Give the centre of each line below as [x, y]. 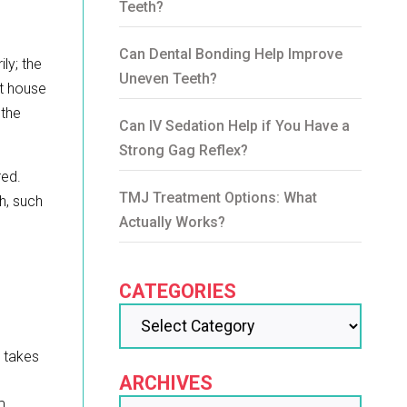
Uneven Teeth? [169, 79]
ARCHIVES [166, 383]
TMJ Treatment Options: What [218, 198]
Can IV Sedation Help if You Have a [235, 126]
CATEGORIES [178, 292]
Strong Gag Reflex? [184, 151]
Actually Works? [173, 223]
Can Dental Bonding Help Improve [231, 55]
